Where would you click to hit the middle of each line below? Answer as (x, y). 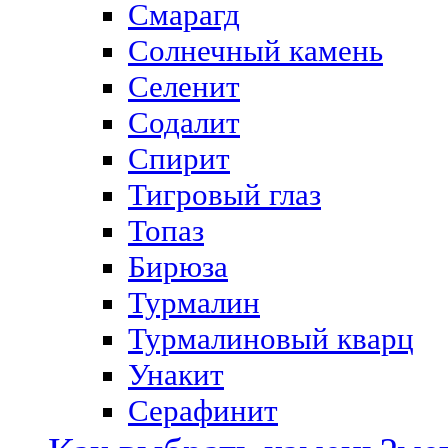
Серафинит (203, 410)
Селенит (184, 86)
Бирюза (178, 266)
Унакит (176, 374)
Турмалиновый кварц (271, 338)
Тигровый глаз (224, 194)
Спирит (179, 158)
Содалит (184, 122)
